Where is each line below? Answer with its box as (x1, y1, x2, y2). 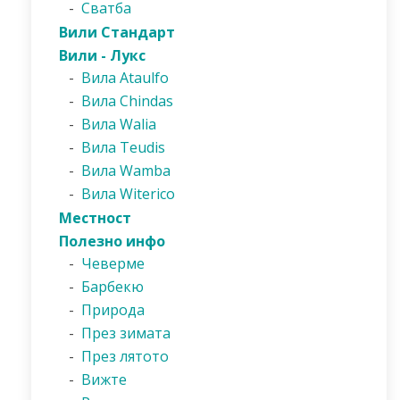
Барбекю (81, 277, 144, 296)
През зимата (81, 323, 171, 343)
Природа (81, 300, 145, 320)
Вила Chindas (81, 91, 173, 111)
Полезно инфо (59, 231, 165, 251)
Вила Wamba (81, 161, 171, 180)
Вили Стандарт (59, 22, 175, 42)
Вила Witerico (81, 184, 175, 204)
